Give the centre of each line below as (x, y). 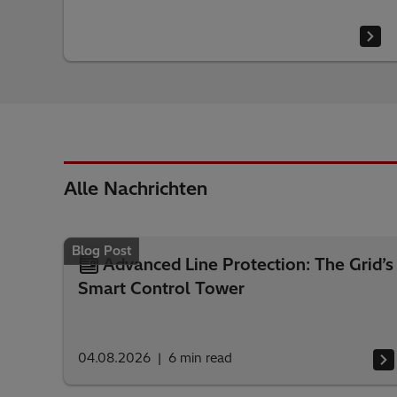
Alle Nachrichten (136, 188)
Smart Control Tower (161, 288)
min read (206, 358)
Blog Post (101, 251)
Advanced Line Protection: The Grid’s (248, 265)
